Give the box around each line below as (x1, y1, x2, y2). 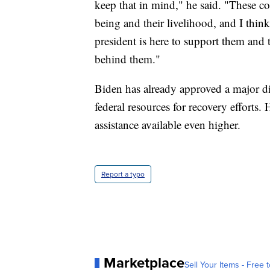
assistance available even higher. (95, 117, 240, 133)
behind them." (95, 51, 160, 67)
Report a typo (101, 169, 145, 180)
